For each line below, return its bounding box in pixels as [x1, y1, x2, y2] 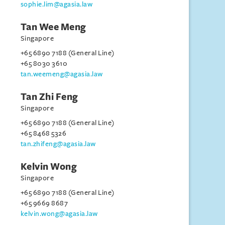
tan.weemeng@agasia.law [20, 70, 103, 78]
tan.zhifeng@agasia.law [20, 140, 96, 148]
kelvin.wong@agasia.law [20, 210, 98, 217]
